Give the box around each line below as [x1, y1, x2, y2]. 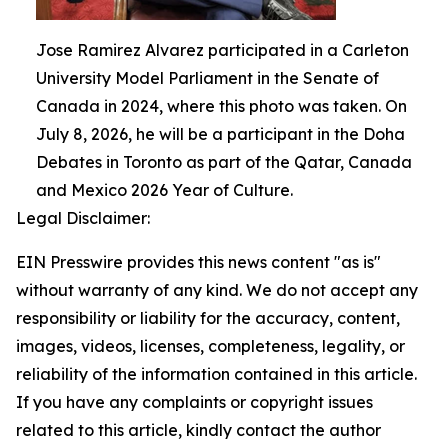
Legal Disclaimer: [16, 208, 150, 229]
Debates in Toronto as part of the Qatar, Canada [36, 152, 412, 173]
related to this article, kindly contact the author [16, 420, 381, 441]
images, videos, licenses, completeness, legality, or [16, 336, 405, 357]
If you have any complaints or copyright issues [16, 392, 373, 413]
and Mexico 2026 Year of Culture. [36, 180, 293, 201]
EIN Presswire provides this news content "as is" [16, 252, 381, 273]
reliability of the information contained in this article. [16, 364, 417, 385]
